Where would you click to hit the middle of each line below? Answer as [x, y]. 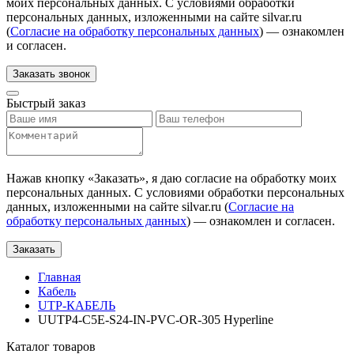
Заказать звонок [51, 74]
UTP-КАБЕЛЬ [77, 305]
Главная [59, 277]
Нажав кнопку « [50, 178]
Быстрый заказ [46, 103]
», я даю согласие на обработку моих [238, 178]
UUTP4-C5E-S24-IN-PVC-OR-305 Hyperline [156, 320]
